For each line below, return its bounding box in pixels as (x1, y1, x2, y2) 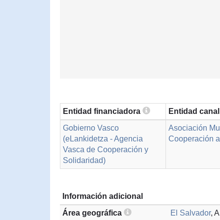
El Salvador (170, 209, 211, 217)
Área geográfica (62, 209, 124, 217)
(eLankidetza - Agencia (63, 135, 143, 143)
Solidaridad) (63, 156, 106, 165)
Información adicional (62, 192, 143, 200)
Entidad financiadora (63, 107, 142, 115)
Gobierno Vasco (63, 124, 119, 132)
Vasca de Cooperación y (63, 145, 148, 154)
